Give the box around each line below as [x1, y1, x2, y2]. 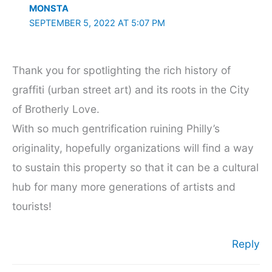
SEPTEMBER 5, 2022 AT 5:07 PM [29, 17, 165, 29]
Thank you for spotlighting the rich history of [12, 63, 231, 76]
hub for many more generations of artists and [12, 180, 236, 193]
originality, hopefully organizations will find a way [12, 141, 254, 154]
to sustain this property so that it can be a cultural [12, 160, 259, 174]
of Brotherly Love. [12, 102, 100, 115]
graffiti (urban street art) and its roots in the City [12, 83, 250, 96]
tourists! [12, 199, 52, 212]
